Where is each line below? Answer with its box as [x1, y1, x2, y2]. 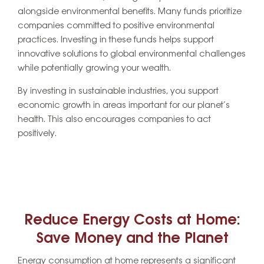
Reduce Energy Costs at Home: [24, 213, 240, 229]
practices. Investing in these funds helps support [18, 35, 214, 45]
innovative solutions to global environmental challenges [18, 49, 246, 60]
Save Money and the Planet [35, 231, 229, 247]
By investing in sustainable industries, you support [18, 87, 219, 97]
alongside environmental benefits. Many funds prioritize [18, 7, 242, 17]
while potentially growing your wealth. [18, 64, 171, 74]
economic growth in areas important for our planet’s [18, 101, 230, 111]
